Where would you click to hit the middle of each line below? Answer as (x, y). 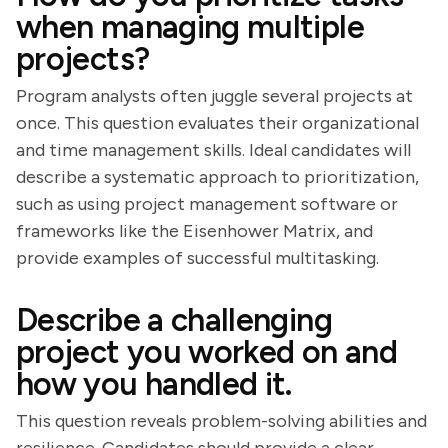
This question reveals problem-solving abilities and (221, 421)
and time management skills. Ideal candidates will (213, 150)
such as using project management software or (207, 204)
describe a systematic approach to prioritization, (217, 177)
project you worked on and (206, 352)
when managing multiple (190, 27)
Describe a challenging (174, 320)
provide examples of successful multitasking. (197, 258)
